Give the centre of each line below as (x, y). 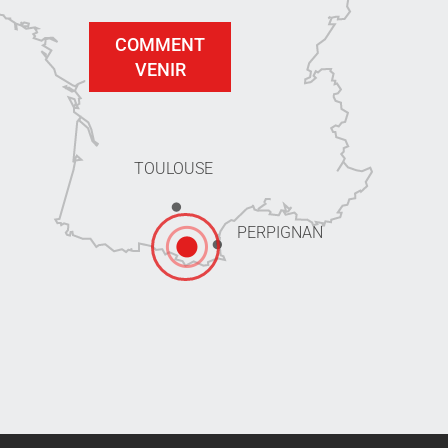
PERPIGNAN (279, 233)
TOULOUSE (173, 169)
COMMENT (160, 45)
